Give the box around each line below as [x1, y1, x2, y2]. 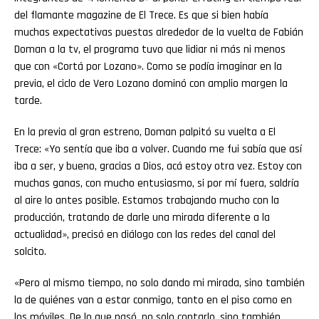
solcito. [14, 244, 46, 259]
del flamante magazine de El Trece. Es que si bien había [14, 8, 268, 23]
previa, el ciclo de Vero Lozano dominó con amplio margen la [14, 76, 288, 91]
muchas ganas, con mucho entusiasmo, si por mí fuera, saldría [14, 176, 299, 191]
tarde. [14, 93, 42, 108]
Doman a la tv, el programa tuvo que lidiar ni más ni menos [14, 42, 286, 57]
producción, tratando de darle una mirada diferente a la [14, 210, 270, 225]
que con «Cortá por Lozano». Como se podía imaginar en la [14, 59, 282, 74]
